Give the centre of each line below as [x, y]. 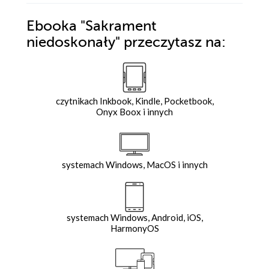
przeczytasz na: [175, 43]
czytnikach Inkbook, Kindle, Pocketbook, [134, 101]
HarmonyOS [134, 228]
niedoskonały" [75, 43]
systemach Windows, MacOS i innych [134, 165]
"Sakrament [117, 26]
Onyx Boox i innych [134, 112]
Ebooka [52, 26]
